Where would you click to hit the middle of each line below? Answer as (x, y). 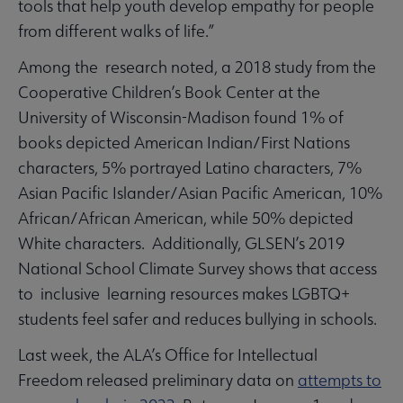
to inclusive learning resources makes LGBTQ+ (184, 293)
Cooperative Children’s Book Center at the (169, 92)
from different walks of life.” (120, 31)
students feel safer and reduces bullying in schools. (199, 318)
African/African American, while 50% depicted (186, 218)
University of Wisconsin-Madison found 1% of (181, 117)
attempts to (340, 380)
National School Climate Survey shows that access (197, 268)
